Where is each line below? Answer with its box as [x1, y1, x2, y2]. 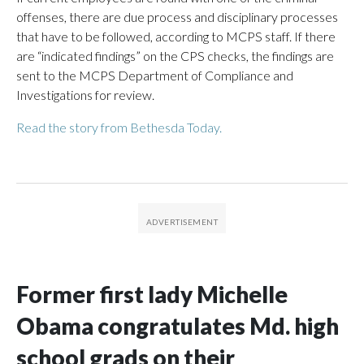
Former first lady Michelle [16, 279, 288, 308]
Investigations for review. [16, 86, 154, 102]
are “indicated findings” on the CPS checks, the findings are [16, 47, 334, 63]
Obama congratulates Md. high [16, 311, 339, 340]
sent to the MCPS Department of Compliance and [16, 67, 293, 83]
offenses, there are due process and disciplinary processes [16, 8, 338, 24]
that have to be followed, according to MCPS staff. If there [16, 28, 336, 44]
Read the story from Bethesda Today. [16, 119, 222, 135]
